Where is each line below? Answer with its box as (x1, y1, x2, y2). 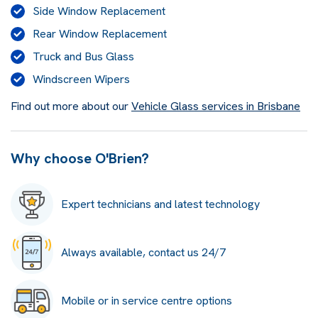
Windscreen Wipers (33, 72, 130, 87)
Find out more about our (11, 99, 131, 114)
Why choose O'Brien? (11, 149, 149, 168)
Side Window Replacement (33, 4, 165, 18)
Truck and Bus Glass (33, 49, 134, 64)
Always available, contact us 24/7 (61, 245, 226, 260)
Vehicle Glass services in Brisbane (131, 99, 300, 114)
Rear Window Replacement (33, 26, 167, 41)
